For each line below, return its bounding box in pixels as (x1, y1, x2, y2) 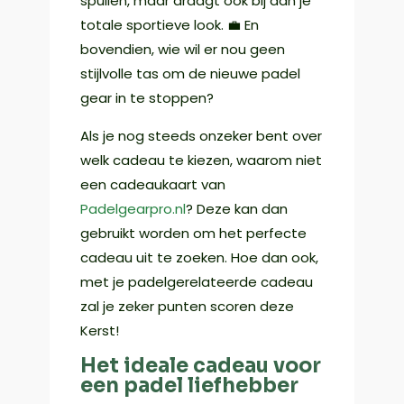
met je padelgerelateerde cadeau (79, 272, 313, 292)
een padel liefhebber (79, 373, 298, 399)
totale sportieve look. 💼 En (79, 15, 259, 35)
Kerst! (79, 321, 119, 341)
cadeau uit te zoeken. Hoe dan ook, (79, 248, 318, 268)
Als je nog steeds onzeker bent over (79, 126, 322, 146)
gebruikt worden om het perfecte (79, 224, 307, 243)
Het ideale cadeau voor (79, 353, 321, 379)
